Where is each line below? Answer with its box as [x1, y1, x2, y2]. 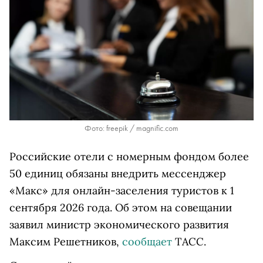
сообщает [122, 235, 172, 249]
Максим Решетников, [9, 235, 122, 249]
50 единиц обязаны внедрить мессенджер [9, 167, 226, 181]
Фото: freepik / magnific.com [85, 123, 178, 134]
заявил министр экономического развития [9, 218, 229, 232]
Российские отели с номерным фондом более [9, 150, 249, 164]
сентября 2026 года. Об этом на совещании [9, 201, 232, 215]
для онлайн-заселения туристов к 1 [51, 184, 234, 198]
